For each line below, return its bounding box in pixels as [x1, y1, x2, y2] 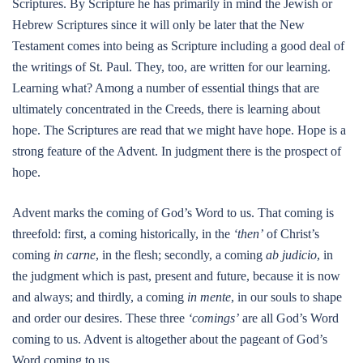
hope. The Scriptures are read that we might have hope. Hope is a [12, 123, 346, 137]
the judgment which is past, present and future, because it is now [12, 269, 340, 283]
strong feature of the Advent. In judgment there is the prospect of [12, 144, 341, 158]
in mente [187, 290, 231, 304]
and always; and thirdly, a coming [12, 290, 187, 304]
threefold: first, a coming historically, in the [12, 227, 233, 241]
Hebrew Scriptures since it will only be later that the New [12, 18, 305, 32]
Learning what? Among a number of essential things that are [12, 81, 319, 95]
